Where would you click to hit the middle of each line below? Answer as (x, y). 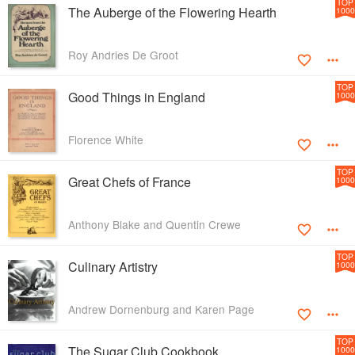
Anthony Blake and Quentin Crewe (155, 225)
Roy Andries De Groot (123, 55)
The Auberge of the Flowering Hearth (172, 13)
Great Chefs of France (130, 182)
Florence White (106, 140)
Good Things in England (137, 97)
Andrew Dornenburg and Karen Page (161, 309)
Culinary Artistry (113, 267)
